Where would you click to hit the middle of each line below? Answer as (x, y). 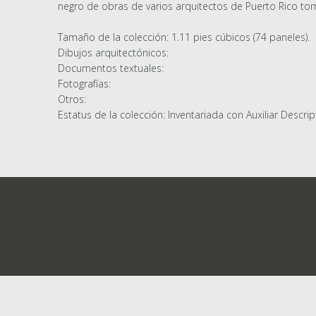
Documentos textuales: (111, 68)
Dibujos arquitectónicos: (113, 53)
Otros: (72, 99)
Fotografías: (84, 84)
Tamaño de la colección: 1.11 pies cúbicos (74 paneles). (184, 37)
